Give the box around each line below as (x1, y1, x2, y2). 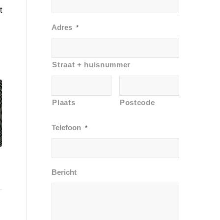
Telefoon (52, 124, 82, 132)
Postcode (120, 99, 155, 107)
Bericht (52, 168, 77, 177)
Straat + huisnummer (52, 61, 131, 69)
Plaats (52, 99, 76, 107)
